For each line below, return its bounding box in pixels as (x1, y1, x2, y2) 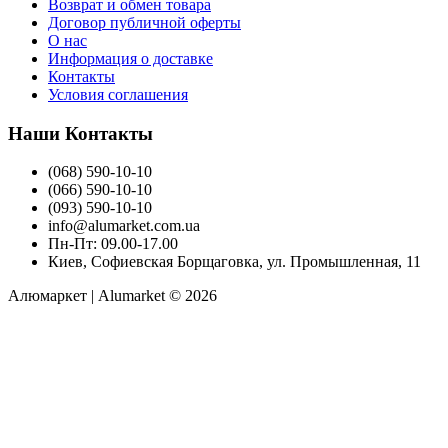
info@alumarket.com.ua (48, 217, 200, 235)
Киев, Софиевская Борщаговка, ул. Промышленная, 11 (48, 253, 421, 271)
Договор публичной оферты (48, 13, 241, 31)
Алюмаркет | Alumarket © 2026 (8, 287, 217, 305)
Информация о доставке (48, 49, 213, 67)
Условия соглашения (48, 85, 188, 103)
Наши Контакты (8, 122, 153, 144)
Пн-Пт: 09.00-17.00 (48, 235, 178, 253)
